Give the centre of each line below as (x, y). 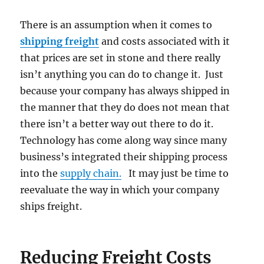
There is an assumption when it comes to (116, 25)
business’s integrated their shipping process (124, 157)
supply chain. (91, 174)
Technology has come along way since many (124, 141)
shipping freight (60, 42)
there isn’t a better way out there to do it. (117, 124)
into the (40, 174)
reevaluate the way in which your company (120, 190)
